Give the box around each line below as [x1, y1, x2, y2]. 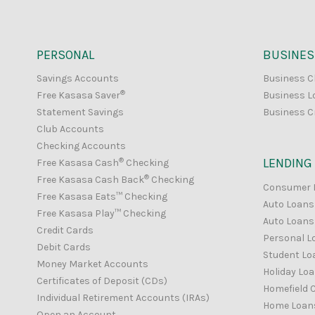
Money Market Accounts [37, 258, 148, 271]
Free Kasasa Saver [37, 89, 120, 102]
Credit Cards [37, 224, 94, 237]
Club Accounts [37, 123, 104, 136]
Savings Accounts [37, 72, 119, 85]
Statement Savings [37, 106, 124, 119]
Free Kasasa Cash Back [37, 174, 144, 186]
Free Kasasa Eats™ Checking [37, 191, 167, 203]
